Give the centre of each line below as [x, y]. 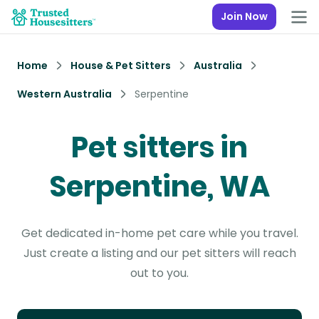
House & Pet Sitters [121, 66]
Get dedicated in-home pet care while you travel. [159, 233]
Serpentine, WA [159, 187]
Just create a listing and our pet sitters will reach [159, 253]
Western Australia [64, 94]
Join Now [244, 16]
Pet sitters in [159, 147]
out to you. [159, 273]
